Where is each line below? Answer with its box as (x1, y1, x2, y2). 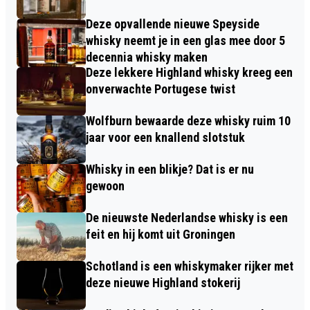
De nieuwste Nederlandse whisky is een (86, 210, 288, 225)
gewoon (86, 178, 125, 193)
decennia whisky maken (86, 49, 208, 64)
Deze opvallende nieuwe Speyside (86, 16, 259, 31)
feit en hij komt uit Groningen (86, 226, 235, 241)
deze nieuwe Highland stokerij (86, 275, 240, 290)
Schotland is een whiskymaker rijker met (86, 258, 293, 273)
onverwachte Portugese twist (86, 81, 235, 96)
